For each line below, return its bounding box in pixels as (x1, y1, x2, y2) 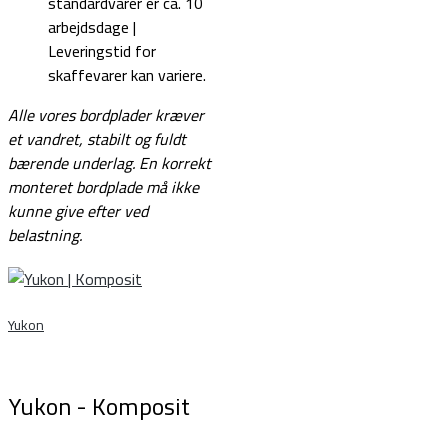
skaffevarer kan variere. (48, 60, 206, 91)
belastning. (8, 220, 82, 251)
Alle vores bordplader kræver (8, 100, 204, 131)
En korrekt (139, 148, 211, 179)
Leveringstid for (48, 36, 156, 67)
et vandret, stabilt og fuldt (8, 124, 186, 155)
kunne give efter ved (8, 196, 148, 227)
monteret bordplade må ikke (8, 172, 199, 203)
